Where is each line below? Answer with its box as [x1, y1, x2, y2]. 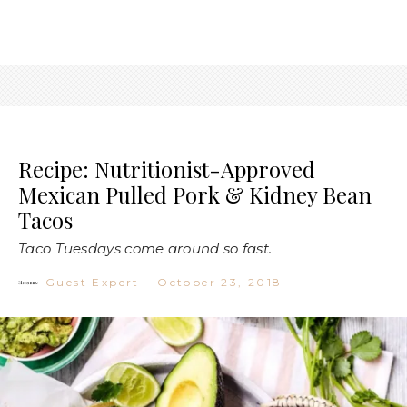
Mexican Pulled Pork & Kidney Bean [18, 179, 372, 209]
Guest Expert [45, 274, 140, 289]
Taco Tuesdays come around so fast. [18, 239, 273, 257]
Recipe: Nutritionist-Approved [18, 154, 315, 184]
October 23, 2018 [157, 274, 283, 289]
